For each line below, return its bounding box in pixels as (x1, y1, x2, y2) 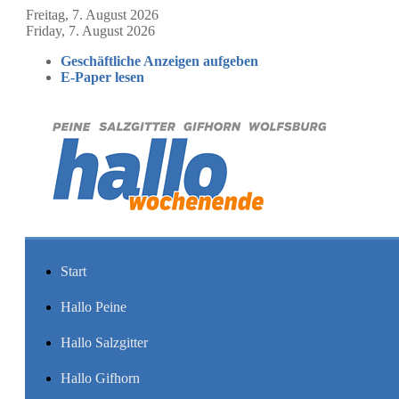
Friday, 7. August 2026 (26, 23, 155, 38)
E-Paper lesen (61, 69, 144, 85)
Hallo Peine (61, 299, 126, 314)
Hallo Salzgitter (61, 335, 148, 350)
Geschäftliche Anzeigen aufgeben (61, 53, 258, 69)
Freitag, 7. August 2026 (26, 7, 159, 22)
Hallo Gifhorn (61, 370, 140, 386)
